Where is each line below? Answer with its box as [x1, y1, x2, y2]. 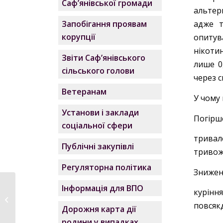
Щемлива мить [17, 184, 65, 193]
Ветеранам [62, 86, 107, 97]
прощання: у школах [17, 194, 82, 204]
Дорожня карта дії [62, 204, 137, 215]
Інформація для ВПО [62, 183, 144, 194]
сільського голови [62, 65, 135, 76]
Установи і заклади [62, 107, 139, 118]
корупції [62, 31, 96, 42]
